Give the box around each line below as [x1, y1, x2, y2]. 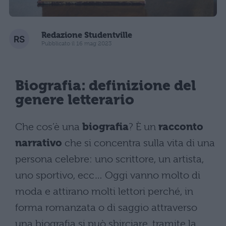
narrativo [15, 137, 62, 149]
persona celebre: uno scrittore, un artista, [15, 153, 204, 165]
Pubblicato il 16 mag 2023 [41, 40, 111, 47]
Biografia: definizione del [15, 77, 196, 94]
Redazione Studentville [41, 30, 132, 40]
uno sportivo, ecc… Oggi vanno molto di [15, 169, 200, 181]
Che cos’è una [15, 121, 80, 133]
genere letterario [15, 91, 135, 108]
